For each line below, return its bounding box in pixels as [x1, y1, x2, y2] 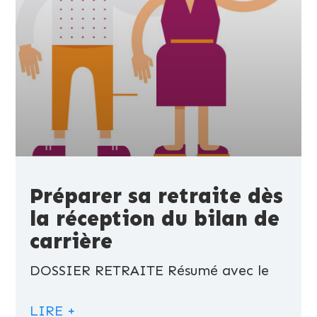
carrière [30, 229, 113, 255]
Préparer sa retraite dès [30, 183, 284, 209]
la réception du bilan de [30, 206, 280, 232]
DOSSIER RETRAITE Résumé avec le [30, 262, 270, 279]
